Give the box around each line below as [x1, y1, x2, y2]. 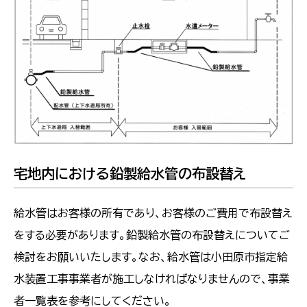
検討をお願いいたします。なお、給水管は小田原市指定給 [14, 251, 288, 262]
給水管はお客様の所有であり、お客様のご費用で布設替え [14, 207, 293, 219]
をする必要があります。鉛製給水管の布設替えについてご [14, 229, 290, 241]
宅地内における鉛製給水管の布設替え [14, 166, 246, 180]
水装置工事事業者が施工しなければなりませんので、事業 [14, 273, 290, 284]
